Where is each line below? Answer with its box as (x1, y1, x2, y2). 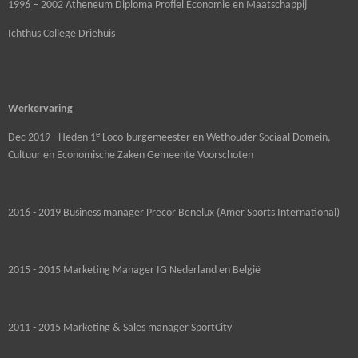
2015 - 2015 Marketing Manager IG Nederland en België (8, 265, 261, 277)
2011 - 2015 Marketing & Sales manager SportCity (8, 322, 234, 335)
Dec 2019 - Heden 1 (8, 132, 96, 145)
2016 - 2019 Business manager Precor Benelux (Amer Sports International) (8, 207, 340, 220)
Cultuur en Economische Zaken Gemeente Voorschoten (8, 149, 253, 162)
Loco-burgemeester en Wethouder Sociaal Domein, (100, 132, 331, 145)
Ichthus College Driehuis (8, 28, 115, 41)
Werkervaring (8, 103, 73, 116)
